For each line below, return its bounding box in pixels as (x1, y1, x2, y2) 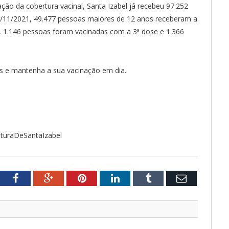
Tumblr (150, 172, 181, 183)
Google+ (53, 172, 89, 183)
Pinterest (85, 172, 123, 183)
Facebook (17, 172, 58, 183)
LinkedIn (119, 172, 157, 183)
